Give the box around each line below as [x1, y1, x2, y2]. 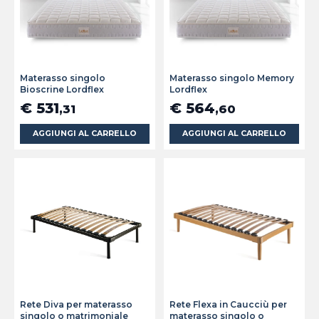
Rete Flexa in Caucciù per [169, 299, 287, 310]
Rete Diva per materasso [20, 299, 132, 310]
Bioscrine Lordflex [20, 84, 104, 95]
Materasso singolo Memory [169, 73, 294, 84]
